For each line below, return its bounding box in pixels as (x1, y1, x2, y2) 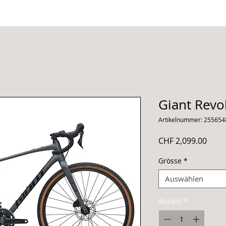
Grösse (158, 156, 182, 165)
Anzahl (158, 196, 182, 206)
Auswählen (165, 174, 203, 184)
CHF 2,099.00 (158, 135, 207, 146)
